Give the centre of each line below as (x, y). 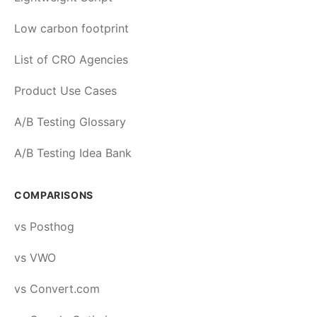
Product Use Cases (65, 91)
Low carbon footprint (71, 28)
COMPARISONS (54, 195)
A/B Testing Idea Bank (73, 153)
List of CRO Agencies (71, 59)
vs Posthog (44, 226)
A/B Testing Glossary (70, 122)
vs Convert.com (57, 289)
